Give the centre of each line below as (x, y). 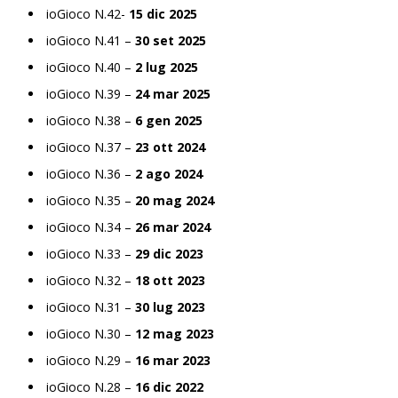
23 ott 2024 (170, 147)
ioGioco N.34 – (91, 227)
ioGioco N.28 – (91, 386)
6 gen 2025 (169, 120)
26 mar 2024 (173, 227)
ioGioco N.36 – (91, 173)
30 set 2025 (171, 40)
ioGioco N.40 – (91, 67)
